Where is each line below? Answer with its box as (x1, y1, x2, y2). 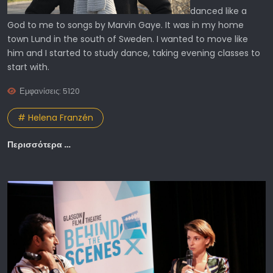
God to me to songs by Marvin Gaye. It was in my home (7, 19, 244, 32)
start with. (7, 61, 49, 74)
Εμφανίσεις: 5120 (19, 86, 80, 97)
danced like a (190, 5, 247, 18)
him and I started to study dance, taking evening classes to (7, 47, 260, 60)
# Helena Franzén (18, 112, 93, 124)
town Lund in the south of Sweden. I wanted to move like (7, 33, 248, 46)
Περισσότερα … (7, 138, 71, 151)
